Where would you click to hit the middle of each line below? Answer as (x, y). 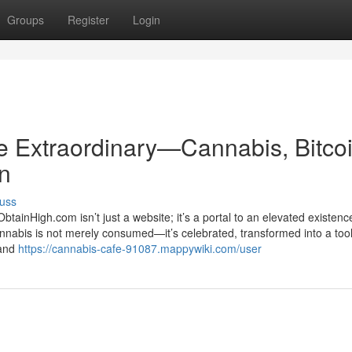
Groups (26, 20)
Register (88, 20)
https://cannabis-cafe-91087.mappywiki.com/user (140, 248)
